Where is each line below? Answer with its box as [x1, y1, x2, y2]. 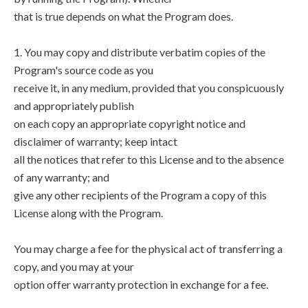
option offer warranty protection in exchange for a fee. [14, 278, 268, 291]
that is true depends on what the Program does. [14, 10, 233, 23]
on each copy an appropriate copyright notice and [14, 117, 245, 130]
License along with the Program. [14, 206, 163, 219]
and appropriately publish [14, 99, 134, 112]
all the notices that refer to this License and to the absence [14, 153, 284, 166]
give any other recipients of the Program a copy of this [14, 188, 267, 201]
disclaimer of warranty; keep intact [14, 135, 177, 148]
